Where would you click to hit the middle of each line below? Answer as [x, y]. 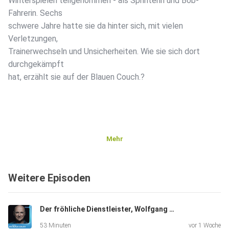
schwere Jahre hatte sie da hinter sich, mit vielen [96, 26]
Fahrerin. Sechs [35, 13]
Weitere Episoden [49, 178]
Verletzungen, [33, 39]
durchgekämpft [36, 64]
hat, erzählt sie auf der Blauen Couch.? [76, 77]
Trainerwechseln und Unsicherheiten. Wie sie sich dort [104, 52]
